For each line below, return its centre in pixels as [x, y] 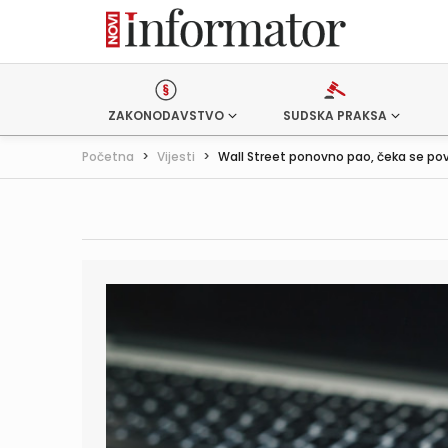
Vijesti [176, 156]
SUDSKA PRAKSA [334, 115]
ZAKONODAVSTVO [166, 115]
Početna [108, 156]
